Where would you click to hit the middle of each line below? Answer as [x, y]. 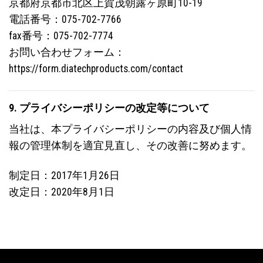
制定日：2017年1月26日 [64, 176]
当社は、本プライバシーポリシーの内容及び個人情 [130, 129]
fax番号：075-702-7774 [61, 36]
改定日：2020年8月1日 [62, 192]
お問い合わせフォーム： [67, 52]
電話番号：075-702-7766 [65, 19]
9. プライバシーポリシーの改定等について [109, 108]
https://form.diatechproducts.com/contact [96, 68]
